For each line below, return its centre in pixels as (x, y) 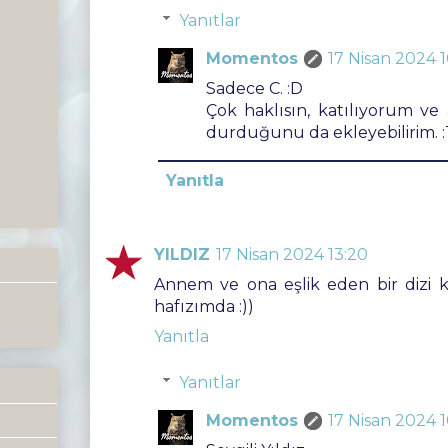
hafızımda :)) (204, 306)
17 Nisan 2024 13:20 (292, 254)
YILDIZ (182, 254)
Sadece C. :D (254, 88)
